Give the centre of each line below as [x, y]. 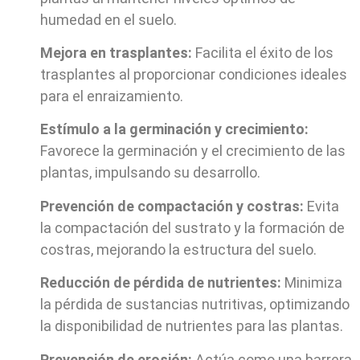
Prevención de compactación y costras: [172, 206]
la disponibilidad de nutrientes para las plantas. [192, 326]
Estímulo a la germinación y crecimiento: [174, 129]
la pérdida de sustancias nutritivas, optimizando [195, 305]
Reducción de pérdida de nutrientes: [161, 283]
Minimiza [312, 283]
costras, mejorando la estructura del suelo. [178, 249]
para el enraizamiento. [112, 96]
